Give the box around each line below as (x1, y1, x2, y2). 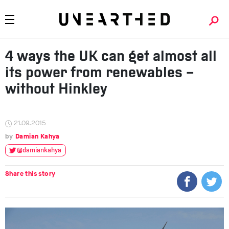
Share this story (5, 169, 56, 178)
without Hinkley (5, 83, 107, 97)
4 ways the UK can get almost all (5, 50, 217, 64)
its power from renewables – (5, 66, 194, 81)
